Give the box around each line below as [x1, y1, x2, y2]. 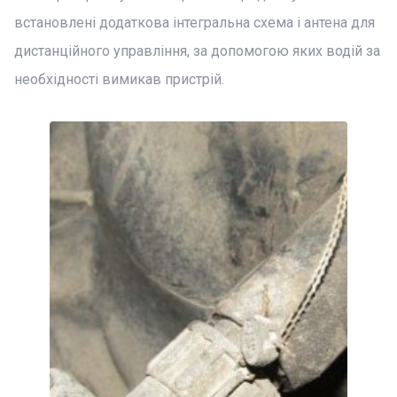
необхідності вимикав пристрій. [14, 71, 224, 88]
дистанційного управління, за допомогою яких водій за [14, 43, 380, 59]
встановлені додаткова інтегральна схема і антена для [14, 14, 375, 31]
